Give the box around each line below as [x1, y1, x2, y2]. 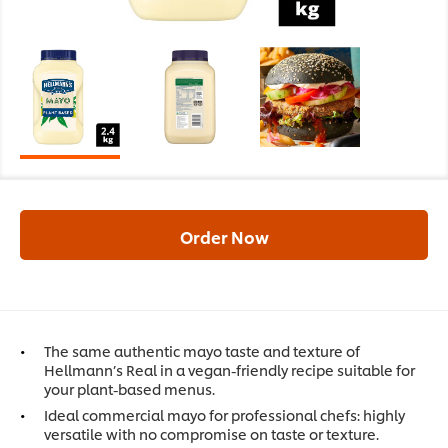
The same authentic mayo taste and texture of [44, 341, 360, 361]
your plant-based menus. [44, 379, 215, 399]
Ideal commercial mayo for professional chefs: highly [44, 405, 405, 425]
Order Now [179, 225, 269, 249]
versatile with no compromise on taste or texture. [44, 424, 379, 444]
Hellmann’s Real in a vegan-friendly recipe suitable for [44, 360, 415, 380]
